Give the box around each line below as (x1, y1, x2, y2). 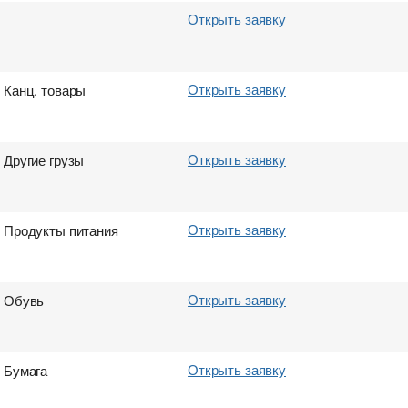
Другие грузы (4, 150, 85, 169)
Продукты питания (4, 220, 118, 240)
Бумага (4, 361, 48, 380)
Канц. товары (4, 80, 87, 99)
